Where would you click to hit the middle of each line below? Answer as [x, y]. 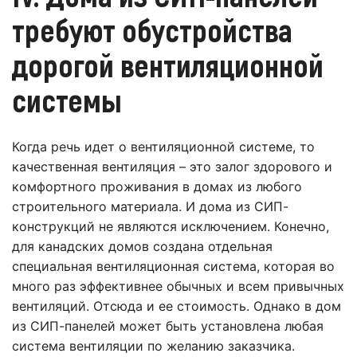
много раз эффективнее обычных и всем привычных [178, 286]
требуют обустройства [152, 30]
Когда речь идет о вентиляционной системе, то [163, 147]
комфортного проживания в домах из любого [157, 187]
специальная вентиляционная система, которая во [173, 267]
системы [67, 100]
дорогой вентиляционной [168, 65]
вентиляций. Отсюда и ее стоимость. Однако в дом [177, 306]
